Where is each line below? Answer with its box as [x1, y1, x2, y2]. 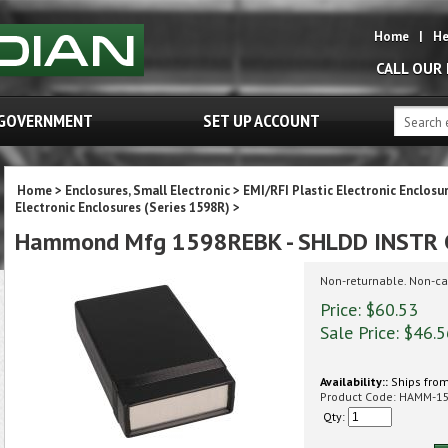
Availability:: [320, 374, 388, 389]
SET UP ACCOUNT [203, 109, 320, 132]
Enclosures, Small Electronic [65, 182, 230, 199]
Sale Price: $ [320, 321, 413, 344]
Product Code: [320, 389, 396, 404]
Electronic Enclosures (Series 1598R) [15, 199, 230, 216]
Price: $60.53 [320, 298, 418, 321]
